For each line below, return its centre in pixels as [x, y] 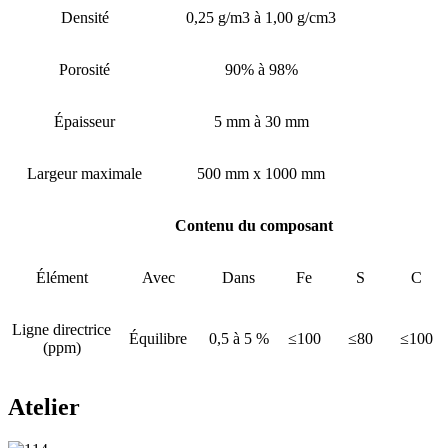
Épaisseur [84, 121]
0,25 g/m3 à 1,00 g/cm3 [261, 17]
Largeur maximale [84, 173]
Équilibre [158, 338]
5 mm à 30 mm [261, 121]
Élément [61, 277]
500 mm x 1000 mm [261, 173]
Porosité [84, 69]
